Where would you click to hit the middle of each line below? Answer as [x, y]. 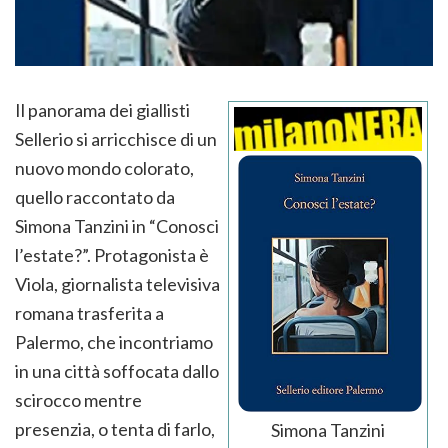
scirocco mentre [78, 399]
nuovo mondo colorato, [104, 167]
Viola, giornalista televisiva [117, 283]
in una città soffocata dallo [117, 370]
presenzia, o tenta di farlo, [115, 428]
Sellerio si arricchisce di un [116, 138]
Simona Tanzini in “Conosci [117, 225]
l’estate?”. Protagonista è [112, 254]
